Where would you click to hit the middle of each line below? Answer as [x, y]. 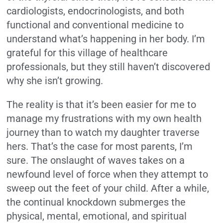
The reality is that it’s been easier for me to [102, 105]
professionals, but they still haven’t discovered [109, 67]
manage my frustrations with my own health [104, 119]
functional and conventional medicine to [95, 25]
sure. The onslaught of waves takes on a [96, 161]
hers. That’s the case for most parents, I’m [100, 147]
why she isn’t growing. [55, 81]
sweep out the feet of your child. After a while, [108, 188]
